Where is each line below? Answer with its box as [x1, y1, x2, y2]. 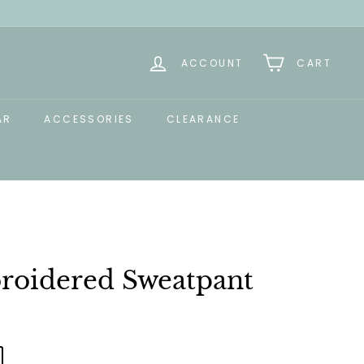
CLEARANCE [166, 112, 240, 126]
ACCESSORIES [44, 112, 134, 126]
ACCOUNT [180, 55, 244, 70]
